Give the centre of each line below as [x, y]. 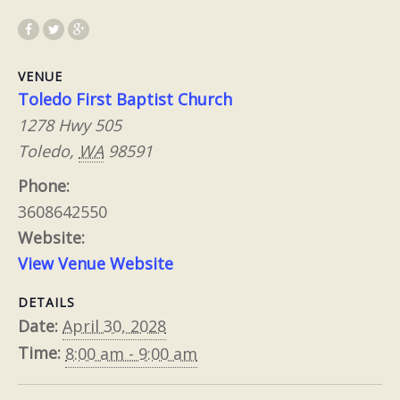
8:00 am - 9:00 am [131, 354]
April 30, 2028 [114, 326]
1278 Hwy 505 [70, 125]
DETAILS [46, 303]
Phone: [44, 186]
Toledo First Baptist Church [125, 100]
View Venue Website [96, 264]
